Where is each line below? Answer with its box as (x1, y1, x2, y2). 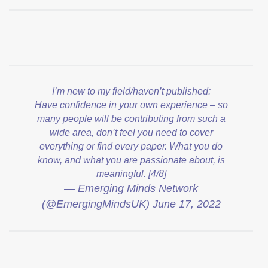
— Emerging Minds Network (64, 182, 198, 194)
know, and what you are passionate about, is (37, 154, 225, 165)
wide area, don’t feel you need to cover (49, 127, 213, 138)
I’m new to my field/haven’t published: (51, 86, 211, 96)
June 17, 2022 (152, 197, 221, 210)
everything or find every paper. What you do (39, 141, 223, 151)
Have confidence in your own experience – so (34, 99, 228, 110)
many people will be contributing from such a (36, 113, 226, 124)
